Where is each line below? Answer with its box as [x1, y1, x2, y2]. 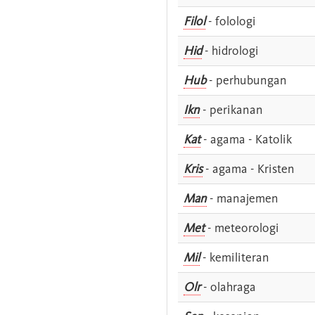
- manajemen [207, 190, 278, 206]
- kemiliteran [200, 249, 269, 265]
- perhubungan [206, 72, 287, 88]
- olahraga [200, 278, 256, 295]
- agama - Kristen [202, 160, 295, 176]
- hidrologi [202, 42, 259, 58]
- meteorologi [205, 219, 279, 236]
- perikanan [200, 101, 263, 117]
